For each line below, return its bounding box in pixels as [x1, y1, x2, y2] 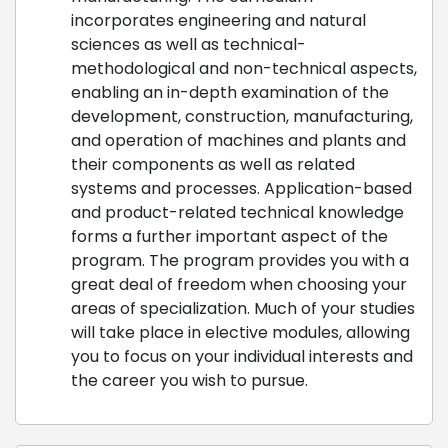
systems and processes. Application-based [71, 176, 412, 200]
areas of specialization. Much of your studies [71, 296, 415, 320]
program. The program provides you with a [71, 248, 409, 272]
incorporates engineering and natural [71, 8, 366, 32]
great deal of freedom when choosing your [71, 272, 407, 296]
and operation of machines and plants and [71, 128, 406, 152]
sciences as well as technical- [71, 32, 306, 56]
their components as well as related [71, 152, 355, 176]
